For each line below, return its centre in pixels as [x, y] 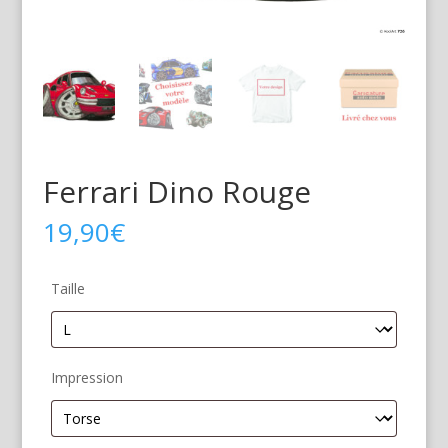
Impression [86, 377]
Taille [67, 288]
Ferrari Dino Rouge [176, 191]
